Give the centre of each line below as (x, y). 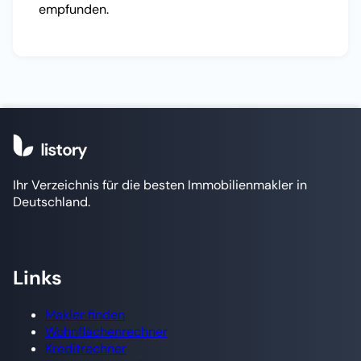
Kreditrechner (86, 349)
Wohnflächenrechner (106, 332)
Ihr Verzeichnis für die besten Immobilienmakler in (160, 185)
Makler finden (85, 315)
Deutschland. (52, 202)
